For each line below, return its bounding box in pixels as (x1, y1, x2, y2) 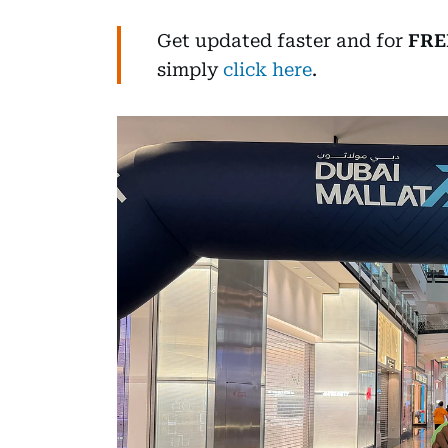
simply (157, 59, 223, 81)
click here (223, 59, 312, 81)
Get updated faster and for (157, 30, 408, 52)
